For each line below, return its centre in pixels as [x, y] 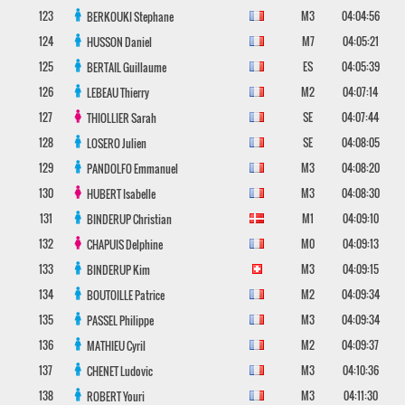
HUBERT [104, 194]
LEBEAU [103, 93]
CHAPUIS [106, 245]
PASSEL [103, 320]
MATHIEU [106, 346]
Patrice [149, 295]
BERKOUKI [110, 17]
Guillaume [144, 67]
